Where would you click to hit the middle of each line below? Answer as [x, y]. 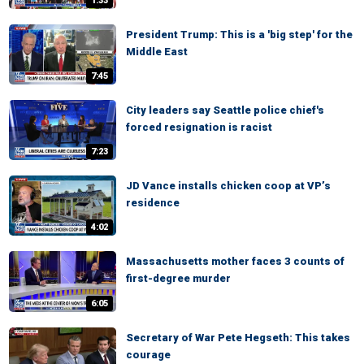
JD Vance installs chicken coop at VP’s [228, 186]
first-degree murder [178, 279]
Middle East [157, 51]
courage [148, 354]
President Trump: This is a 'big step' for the [239, 34]
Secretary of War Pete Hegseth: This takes [238, 337]
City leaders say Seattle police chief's [225, 110]
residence [153, 203]
